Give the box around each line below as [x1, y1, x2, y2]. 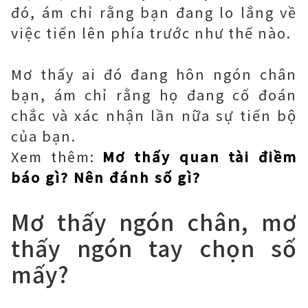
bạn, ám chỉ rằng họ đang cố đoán [11, 85, 297, 104]
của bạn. [11, 126, 76, 146]
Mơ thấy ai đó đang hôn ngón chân [11, 64, 297, 84]
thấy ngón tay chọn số [11, 232, 297, 263]
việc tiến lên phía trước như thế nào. [11, 23, 291, 43]
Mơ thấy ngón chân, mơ [11, 206, 297, 237]
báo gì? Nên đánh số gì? [11, 167, 201, 187]
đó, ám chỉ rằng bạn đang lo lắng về [11, 2, 297, 22]
